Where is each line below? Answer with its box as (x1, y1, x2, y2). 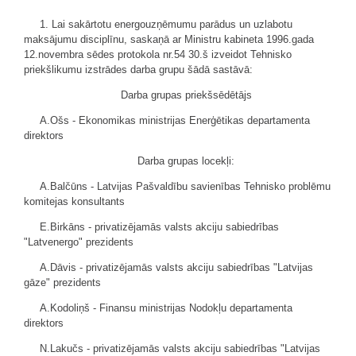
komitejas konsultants (24, 195, 125, 207)
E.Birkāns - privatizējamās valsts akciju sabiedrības (40, 221, 279, 233)
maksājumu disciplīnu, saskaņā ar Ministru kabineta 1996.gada (24, 33, 314, 45)
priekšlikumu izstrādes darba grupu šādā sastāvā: (24, 64, 253, 75)
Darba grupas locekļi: (137, 155, 234, 167)
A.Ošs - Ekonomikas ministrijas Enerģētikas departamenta (40, 114, 310, 126)
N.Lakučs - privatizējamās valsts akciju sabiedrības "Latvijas (40, 342, 320, 354)
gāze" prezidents (24, 277, 101, 288)
